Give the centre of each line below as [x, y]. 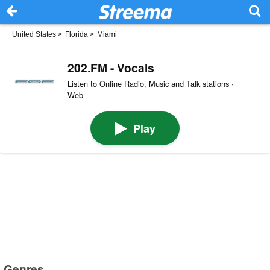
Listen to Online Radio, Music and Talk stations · [150, 83]
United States [34, 34]
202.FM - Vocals [111, 67]
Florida [77, 34]
